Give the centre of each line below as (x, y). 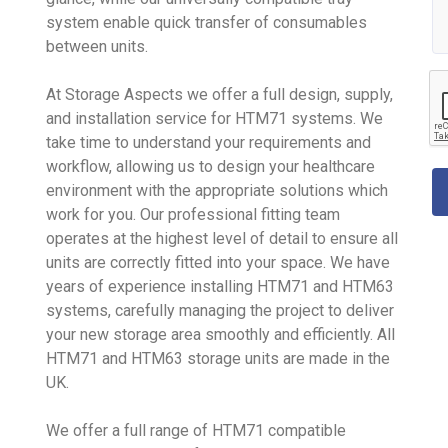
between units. (97, 47)
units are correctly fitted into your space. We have (218, 263)
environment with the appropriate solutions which (217, 191)
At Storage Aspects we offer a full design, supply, (220, 95)
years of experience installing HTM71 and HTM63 (220, 287)
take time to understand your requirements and (209, 143)
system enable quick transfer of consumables (207, 23)
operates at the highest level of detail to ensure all (222, 239)
